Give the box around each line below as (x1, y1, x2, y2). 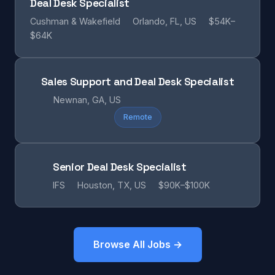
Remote (123, 112, 152, 122)
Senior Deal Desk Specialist (53, 160, 187, 174)
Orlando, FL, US (133, 16, 196, 26)
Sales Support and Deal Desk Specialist (41, 75, 234, 88)
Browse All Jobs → (93, 238, 182, 250)
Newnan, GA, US (53, 95, 121, 105)
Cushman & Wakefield (30, 16, 120, 26)
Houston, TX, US (77, 180, 146, 190)
